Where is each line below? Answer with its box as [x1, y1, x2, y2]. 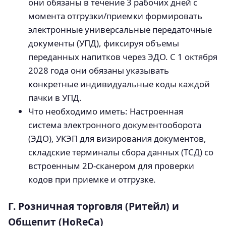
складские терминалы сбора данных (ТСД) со [28, 146, 213, 158]
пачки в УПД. [28, 92, 82, 104]
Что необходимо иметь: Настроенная [28, 105, 183, 118]
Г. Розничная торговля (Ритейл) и [8, 199, 179, 213]
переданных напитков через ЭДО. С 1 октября [28, 51, 217, 63]
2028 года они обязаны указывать [28, 65, 169, 77]
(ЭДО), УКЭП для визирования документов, [28, 133, 206, 145]
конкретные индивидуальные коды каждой [28, 78, 210, 90]
